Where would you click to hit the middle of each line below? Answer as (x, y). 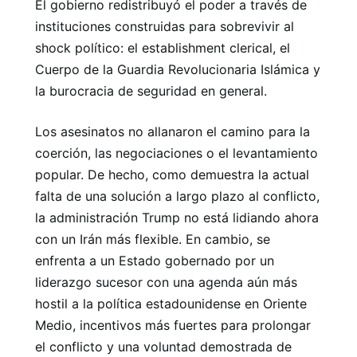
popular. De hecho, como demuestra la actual (172, 174)
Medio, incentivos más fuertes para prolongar (173, 325)
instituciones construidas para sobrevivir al (165, 26)
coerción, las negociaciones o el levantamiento (177, 153)
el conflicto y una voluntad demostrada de (163, 346)
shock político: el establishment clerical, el (163, 47)
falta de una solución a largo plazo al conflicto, (177, 196)
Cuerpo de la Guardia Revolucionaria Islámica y (178, 69)
